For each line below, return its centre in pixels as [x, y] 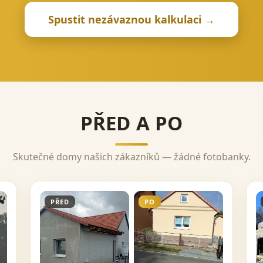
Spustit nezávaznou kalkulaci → [131, 19]
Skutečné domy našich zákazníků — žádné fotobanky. [131, 157]
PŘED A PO [131, 123]
